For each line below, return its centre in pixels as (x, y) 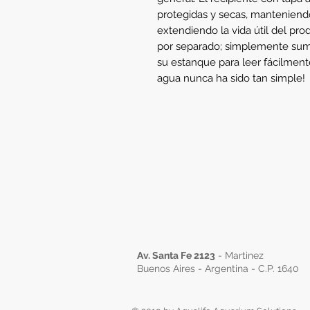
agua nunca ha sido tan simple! (231, 78)
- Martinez (239, 255)
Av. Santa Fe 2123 (176, 255)
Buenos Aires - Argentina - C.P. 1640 (218, 268)
